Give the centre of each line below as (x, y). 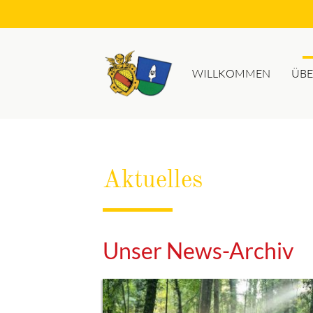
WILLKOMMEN (231, 73)
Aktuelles (153, 181)
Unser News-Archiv (198, 250)
